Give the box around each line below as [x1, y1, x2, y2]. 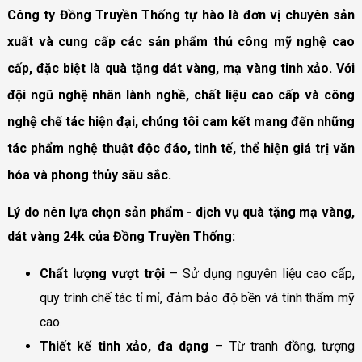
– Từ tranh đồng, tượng [208, 339, 356, 355]
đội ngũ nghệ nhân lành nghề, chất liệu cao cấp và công [6, 87, 356, 103]
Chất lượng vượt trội [39, 266, 165, 282]
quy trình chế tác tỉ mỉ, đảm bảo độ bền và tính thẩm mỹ [39, 290, 356, 306]
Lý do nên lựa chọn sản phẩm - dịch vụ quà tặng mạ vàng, [6, 204, 356, 221]
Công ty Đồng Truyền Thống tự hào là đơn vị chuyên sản [6, 7, 356, 23]
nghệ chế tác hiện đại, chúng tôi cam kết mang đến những [6, 114, 356, 130]
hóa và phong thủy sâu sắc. [6, 167, 171, 183]
